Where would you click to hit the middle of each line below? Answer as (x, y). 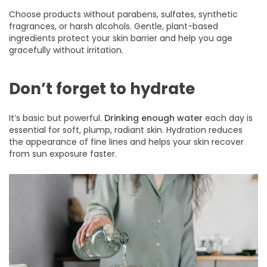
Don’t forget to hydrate (102, 89)
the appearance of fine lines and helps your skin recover (127, 142)
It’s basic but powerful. (57, 118)
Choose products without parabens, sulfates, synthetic (124, 15)
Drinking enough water (154, 118)
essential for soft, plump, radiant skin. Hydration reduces (126, 130)
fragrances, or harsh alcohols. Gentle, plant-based (114, 27)
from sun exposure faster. (63, 154)
